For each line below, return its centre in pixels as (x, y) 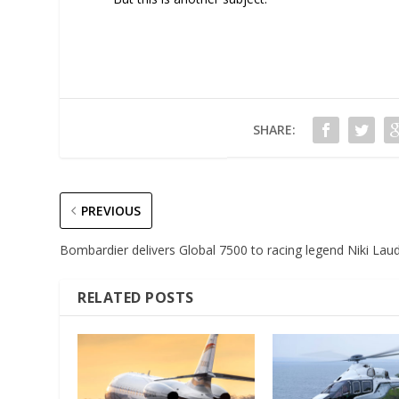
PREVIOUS (111, 211)
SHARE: (274, 130)
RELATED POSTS (136, 298)
